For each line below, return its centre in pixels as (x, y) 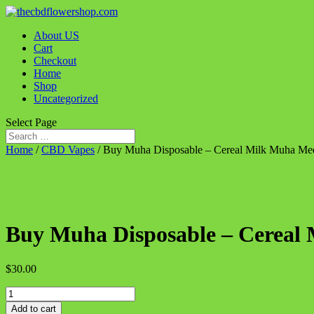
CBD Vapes (68, 150)
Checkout (55, 61)
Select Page (31, 122)
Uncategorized (66, 98)
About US (56, 35)
